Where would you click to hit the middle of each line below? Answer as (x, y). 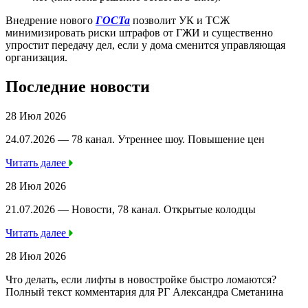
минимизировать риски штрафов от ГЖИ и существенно (139, 32)
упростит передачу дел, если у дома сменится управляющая (145, 45)
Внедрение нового (51, 20)
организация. (36, 57)
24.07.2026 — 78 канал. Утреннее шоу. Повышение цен (135, 139)
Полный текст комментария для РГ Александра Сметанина (144, 291)
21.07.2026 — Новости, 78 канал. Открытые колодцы (131, 209)
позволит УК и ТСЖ (180, 20)
